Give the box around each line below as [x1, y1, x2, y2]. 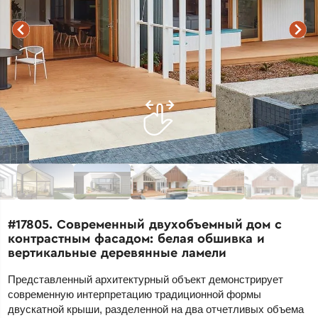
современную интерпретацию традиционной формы [8, 288, 262, 301]
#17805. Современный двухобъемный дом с [8, 216, 282, 233]
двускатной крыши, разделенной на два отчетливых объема [8, 303, 305, 316]
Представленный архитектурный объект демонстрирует [8, 273, 284, 286]
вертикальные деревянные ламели [8, 244, 226, 261]
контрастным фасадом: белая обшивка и [8, 230, 265, 247]
